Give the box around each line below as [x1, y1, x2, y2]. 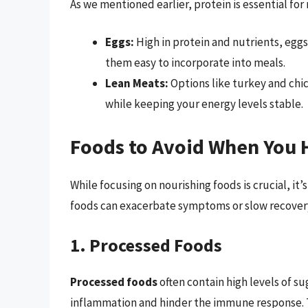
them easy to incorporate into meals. [105, 55, 285, 71]
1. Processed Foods [70, 234, 222, 257]
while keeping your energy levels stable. [105, 96, 303, 112]
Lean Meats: [105, 76, 168, 91]
